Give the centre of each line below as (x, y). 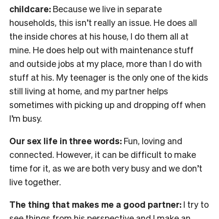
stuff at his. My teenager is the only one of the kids (109, 77)
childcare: (31, 9)
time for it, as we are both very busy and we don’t (106, 168)
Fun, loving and (153, 141)
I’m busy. (26, 118)
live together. (35, 182)
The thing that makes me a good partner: (96, 204)
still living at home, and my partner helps (89, 91)
